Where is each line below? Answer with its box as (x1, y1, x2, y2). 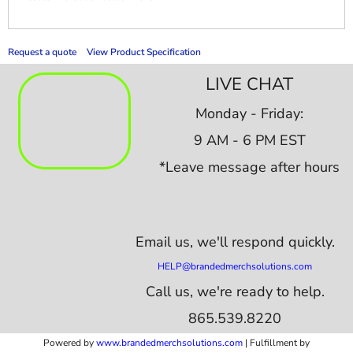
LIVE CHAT (206, 72, 294, 96)
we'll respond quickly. (196, 232, 335, 251)
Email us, (135, 232, 197, 251)
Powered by (43, 336, 96, 349)
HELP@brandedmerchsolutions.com (158, 260, 313, 273)
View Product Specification (87, 46, 201, 58)
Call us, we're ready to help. (145, 282, 325, 301)
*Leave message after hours (159, 157, 340, 176)
